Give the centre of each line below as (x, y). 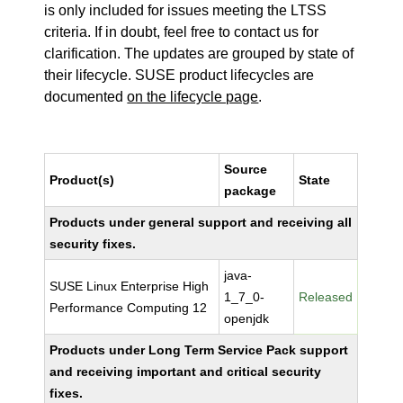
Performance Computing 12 (129, 308)
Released (326, 297)
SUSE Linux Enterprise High (130, 286)
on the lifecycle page (193, 97)
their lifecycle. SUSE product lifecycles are (179, 75)
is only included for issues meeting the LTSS (186, 10)
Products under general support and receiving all (201, 222)
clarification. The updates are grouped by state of (199, 54)
